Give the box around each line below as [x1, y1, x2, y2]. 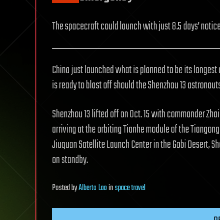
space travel [115, 182, 145, 194]
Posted [52, 182, 71, 194]
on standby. [52, 152, 88, 168]
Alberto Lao [79, 182, 107, 194]
